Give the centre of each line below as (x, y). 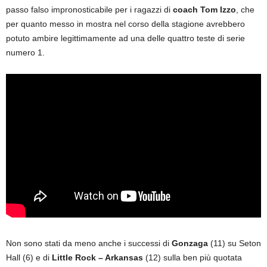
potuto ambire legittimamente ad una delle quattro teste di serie (125, 38)
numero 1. (25, 52)
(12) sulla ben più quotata (193, 257)
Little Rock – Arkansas (97, 257)
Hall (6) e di (29, 257)
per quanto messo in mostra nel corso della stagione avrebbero (125, 24)
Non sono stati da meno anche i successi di (89, 243)
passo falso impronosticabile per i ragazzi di (89, 9)
